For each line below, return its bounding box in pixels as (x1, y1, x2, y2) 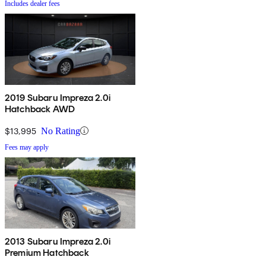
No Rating (41, 125, 80, 136)
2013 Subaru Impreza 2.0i (5, 235, 110, 247)
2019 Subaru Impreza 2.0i (5, 91, 110, 103)
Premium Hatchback (5, 246, 89, 258)
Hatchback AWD (5, 103, 75, 115)
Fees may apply (5, 142, 49, 151)
